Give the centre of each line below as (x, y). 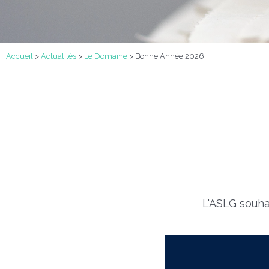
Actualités (59, 56)
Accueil (20, 56)
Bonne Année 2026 (170, 56)
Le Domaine (106, 56)
